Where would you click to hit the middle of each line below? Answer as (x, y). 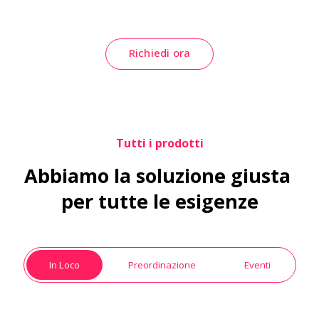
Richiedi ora (159, 53)
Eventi (257, 265)
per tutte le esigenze (159, 201)
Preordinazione (162, 265)
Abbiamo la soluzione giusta (157, 175)
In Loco (64, 265)
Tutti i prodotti (159, 143)
